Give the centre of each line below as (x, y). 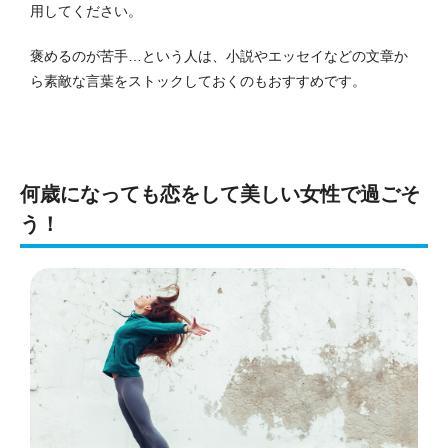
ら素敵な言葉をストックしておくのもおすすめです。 (198, 81)
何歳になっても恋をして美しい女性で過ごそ (220, 194)
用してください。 (86, 11)
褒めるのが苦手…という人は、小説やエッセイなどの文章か (219, 56)
